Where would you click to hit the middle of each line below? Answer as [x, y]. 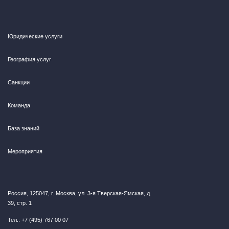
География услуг [29, 59]
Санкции [19, 82]
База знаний [24, 128]
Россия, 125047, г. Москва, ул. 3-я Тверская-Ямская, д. [79, 193]
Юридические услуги [35, 36]
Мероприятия [25, 151]
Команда [19, 105]
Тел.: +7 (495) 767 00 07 [38, 220]
